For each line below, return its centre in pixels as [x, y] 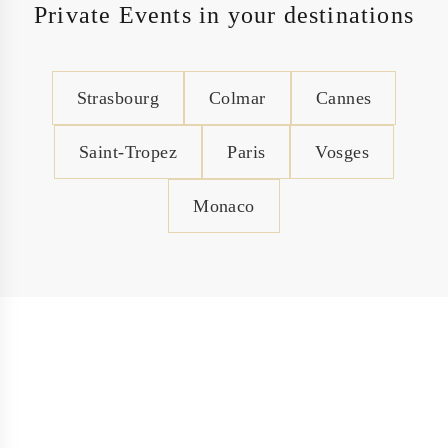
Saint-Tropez [128, 151]
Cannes [343, 97]
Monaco [224, 205]
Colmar [237, 97]
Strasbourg [118, 97]
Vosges [342, 151]
